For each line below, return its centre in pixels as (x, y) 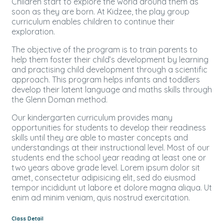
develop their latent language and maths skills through (112, 90)
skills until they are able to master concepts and (100, 138)
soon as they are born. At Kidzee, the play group (100, 12)
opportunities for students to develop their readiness (109, 128)
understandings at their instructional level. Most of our (110, 148)
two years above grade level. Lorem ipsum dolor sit (106, 168)
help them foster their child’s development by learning (110, 60)
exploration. (34, 32)
